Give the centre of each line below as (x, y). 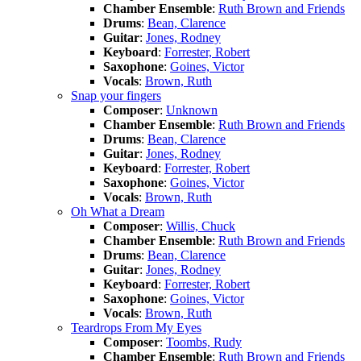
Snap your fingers (116, 95)
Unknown (192, 110)
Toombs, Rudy (204, 342)
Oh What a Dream (118, 211)
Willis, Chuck (201, 226)
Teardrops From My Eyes (136, 327)
